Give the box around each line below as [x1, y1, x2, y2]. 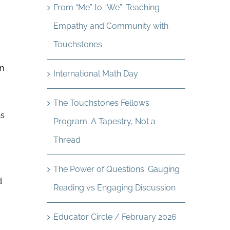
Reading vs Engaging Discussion [53, 183, 176, 193]
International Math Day [53, 69, 138, 79]
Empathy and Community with [53, 21, 168, 31]
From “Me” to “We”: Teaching [53, 3, 160, 12]
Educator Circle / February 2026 [53, 212, 177, 222]
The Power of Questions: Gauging [53, 164, 180, 174]
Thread [53, 135, 81, 145]
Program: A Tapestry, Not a [53, 117, 156, 126]
